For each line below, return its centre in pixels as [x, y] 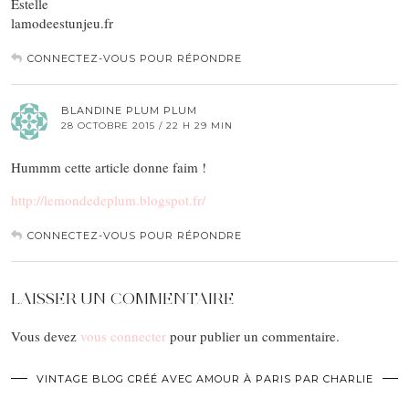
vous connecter [123, 336]
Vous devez [46, 336]
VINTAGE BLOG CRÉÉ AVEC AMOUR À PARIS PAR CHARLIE [204, 379]
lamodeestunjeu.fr [62, 23]
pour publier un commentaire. [253, 336]
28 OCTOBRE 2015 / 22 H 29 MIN [147, 126]
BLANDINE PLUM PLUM [129, 110]
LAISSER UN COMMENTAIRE [123, 299]
